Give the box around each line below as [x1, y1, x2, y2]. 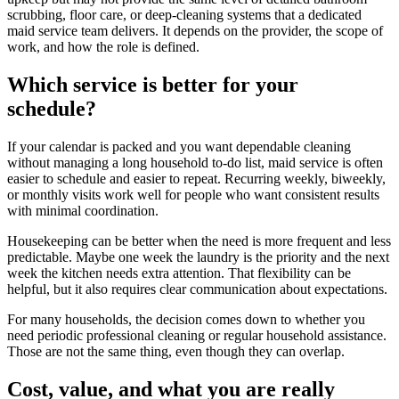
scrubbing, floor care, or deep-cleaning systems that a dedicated [7, 7, 362, 23]
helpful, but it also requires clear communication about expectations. [7, 281, 387, 297]
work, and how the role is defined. [7, 39, 199, 55]
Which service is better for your [7, 73, 298, 97]
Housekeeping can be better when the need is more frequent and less [7, 233, 391, 249]
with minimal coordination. [7, 203, 159, 219]
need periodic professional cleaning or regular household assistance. [7, 328, 387, 344]
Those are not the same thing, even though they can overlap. [7, 344, 345, 360]
